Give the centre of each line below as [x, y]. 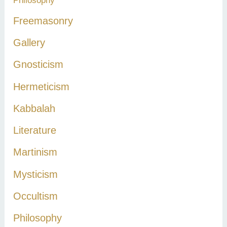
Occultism [36, 196]
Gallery [29, 43]
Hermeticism [42, 86]
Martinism [35, 152]
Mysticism [36, 174]
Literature [35, 130]
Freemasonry [43, 21]
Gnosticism [39, 65]
